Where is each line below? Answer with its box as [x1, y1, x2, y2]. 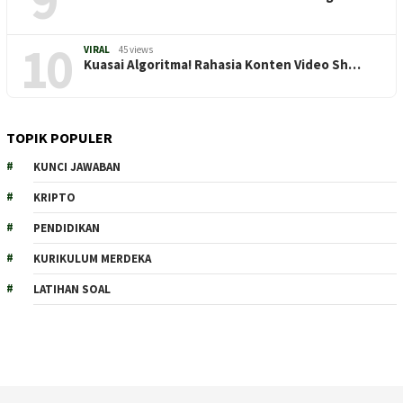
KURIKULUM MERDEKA [33, 250, 151, 266]
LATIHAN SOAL [33, 281, 111, 297]
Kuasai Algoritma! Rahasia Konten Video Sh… [84, 55, 361, 73]
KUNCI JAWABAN [33, 158, 121, 175]
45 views [119, 42, 153, 56]
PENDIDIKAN [33, 219, 100, 236]
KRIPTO [33, 189, 76, 205]
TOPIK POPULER [6, 128, 112, 147]
